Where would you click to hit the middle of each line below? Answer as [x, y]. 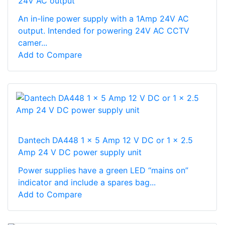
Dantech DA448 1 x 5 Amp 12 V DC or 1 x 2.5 [105, 140]
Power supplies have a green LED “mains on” [103, 170]
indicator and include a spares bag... [87, 182]
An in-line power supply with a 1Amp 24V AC [103, 18]
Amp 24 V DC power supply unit [80, 152]
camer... [33, 42]
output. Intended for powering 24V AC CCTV [104, 30]
